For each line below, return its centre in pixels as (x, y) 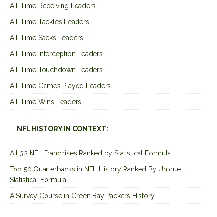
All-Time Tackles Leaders (49, 22)
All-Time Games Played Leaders (60, 85)
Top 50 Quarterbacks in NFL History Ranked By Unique (95, 169)
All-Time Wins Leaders (46, 101)
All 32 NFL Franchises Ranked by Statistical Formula (90, 153)
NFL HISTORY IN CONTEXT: (62, 129)
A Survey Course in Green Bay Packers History (82, 195)
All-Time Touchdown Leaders (56, 70)
